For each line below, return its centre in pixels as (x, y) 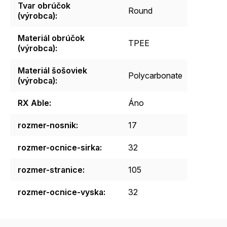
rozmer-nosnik (47, 125)
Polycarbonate (155, 75)
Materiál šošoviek (52, 70)
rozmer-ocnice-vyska (61, 192)
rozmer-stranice (50, 169)
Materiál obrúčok (51, 38)
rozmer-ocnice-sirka (59, 147)
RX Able (33, 103)
